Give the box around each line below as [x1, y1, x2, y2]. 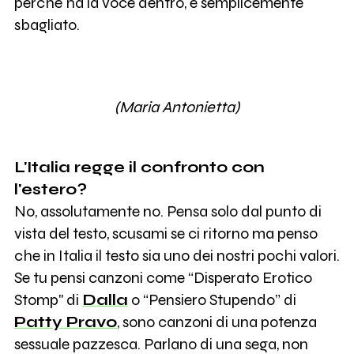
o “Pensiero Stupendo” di [127, 291, 296, 310]
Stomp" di [13, 291, 82, 310]
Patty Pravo [13, 313, 117, 332]
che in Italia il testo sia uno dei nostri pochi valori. [13, 247, 340, 265]
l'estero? [13, 180, 87, 199]
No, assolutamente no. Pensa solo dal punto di [13, 202, 322, 221]
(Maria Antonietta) [115, 98, 239, 117]
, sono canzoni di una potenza [116, 313, 317, 332]
